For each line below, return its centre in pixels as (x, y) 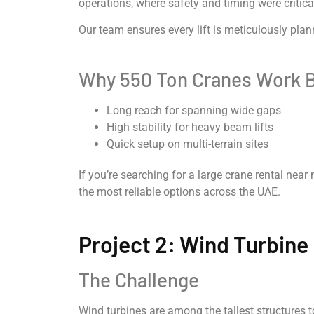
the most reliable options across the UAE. (179, 192)
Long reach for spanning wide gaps (194, 111)
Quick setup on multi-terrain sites (187, 144)
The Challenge (139, 279)
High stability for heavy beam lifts (190, 128)
